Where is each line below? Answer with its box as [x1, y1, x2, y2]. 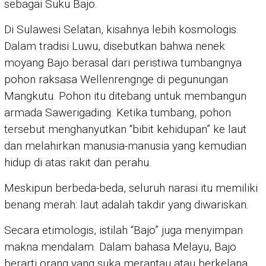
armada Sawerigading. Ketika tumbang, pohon [4, 106, 231, 120]
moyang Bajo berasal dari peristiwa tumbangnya [4, 56, 242, 70]
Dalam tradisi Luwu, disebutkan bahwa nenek [4, 39, 225, 53]
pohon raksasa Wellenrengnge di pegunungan [4, 72, 228, 87]
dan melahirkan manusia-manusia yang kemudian [4, 139, 246, 153]
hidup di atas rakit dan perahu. [4, 156, 151, 170]
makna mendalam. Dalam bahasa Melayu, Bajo [4, 240, 236, 254]
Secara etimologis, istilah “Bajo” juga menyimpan [4, 223, 243, 237]
